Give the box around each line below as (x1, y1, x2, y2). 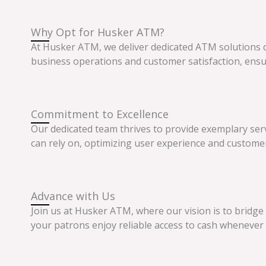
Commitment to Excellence (31, 106, 169, 121)
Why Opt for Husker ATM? (31, 25, 164, 40)
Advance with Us (31, 188, 115, 203)
